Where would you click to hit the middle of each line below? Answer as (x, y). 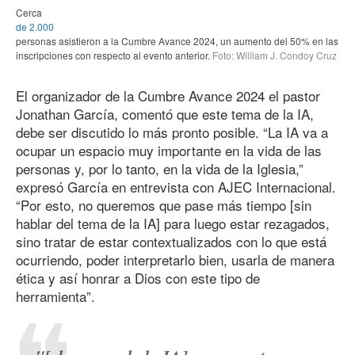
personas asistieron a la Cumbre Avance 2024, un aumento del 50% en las (177, 40)
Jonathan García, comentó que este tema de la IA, (165, 113)
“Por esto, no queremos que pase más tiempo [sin (164, 204)
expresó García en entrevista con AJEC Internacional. (176, 186)
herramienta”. (55, 296)
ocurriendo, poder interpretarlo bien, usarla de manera (175, 259)
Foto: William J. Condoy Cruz (273, 55)
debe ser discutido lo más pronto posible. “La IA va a (172, 132)
